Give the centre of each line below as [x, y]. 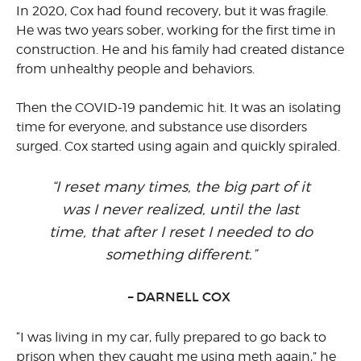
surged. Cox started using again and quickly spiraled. [180, 146]
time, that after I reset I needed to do [180, 232]
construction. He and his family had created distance [180, 50]
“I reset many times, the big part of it [180, 187]
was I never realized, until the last [180, 209]
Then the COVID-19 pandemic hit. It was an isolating [178, 108]
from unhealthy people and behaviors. [139, 69]
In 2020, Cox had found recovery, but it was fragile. [172, 11]
